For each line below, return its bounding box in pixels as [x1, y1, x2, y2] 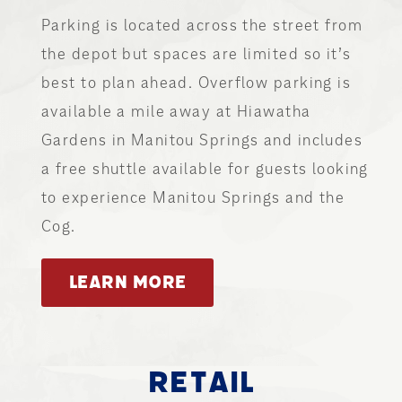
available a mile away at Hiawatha [41, 100, 311, 121]
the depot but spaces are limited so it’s [41, 43, 352, 64]
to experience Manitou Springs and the [41, 187, 345, 207]
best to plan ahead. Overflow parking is [41, 72, 352, 92]
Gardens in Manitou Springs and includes [41, 129, 363, 150]
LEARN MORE [69, 269, 187, 294]
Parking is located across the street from [41, 14, 363, 35]
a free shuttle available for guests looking [41, 158, 369, 179]
